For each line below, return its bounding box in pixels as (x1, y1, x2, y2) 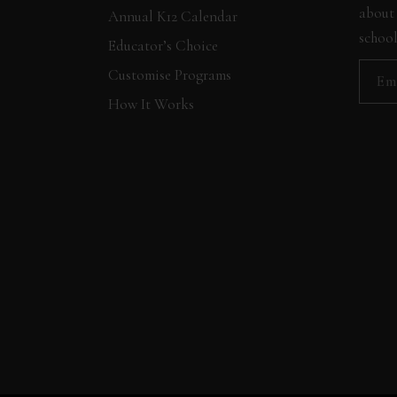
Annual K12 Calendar (108, 7, 237, 26)
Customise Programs (108, 66, 231, 84)
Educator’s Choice (108, 36, 218, 55)
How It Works (108, 95, 194, 113)
